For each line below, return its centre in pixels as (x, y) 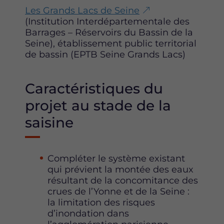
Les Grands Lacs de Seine (82, 11)
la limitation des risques (101, 203)
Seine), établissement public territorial (111, 44)
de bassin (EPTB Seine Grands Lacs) (105, 55)
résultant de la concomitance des (123, 181)
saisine (49, 123)
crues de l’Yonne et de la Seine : (118, 192)
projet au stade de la (98, 106)
